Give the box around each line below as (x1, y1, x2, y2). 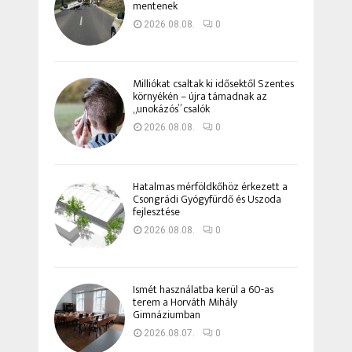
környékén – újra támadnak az (133, 87, 267, 106)
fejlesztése (133, 203, 180, 222)
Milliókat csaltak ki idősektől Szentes (133, 75, 294, 93)
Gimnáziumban (133, 306, 200, 324)
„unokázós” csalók (133, 100, 210, 119)
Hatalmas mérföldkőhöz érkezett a (133, 178, 288, 196)
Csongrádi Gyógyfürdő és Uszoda (133, 190, 281, 209)
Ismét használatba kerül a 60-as (133, 280, 273, 299)
